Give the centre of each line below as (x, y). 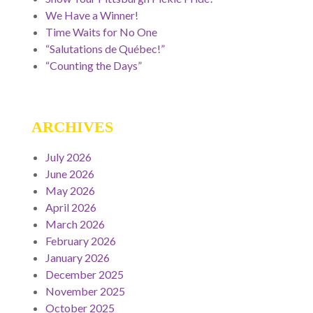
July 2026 (68, 157)
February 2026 (81, 241)
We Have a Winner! (92, 15)
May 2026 (70, 191)
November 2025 (85, 291)
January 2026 (78, 258)
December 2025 (85, 275)
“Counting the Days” (94, 66)
